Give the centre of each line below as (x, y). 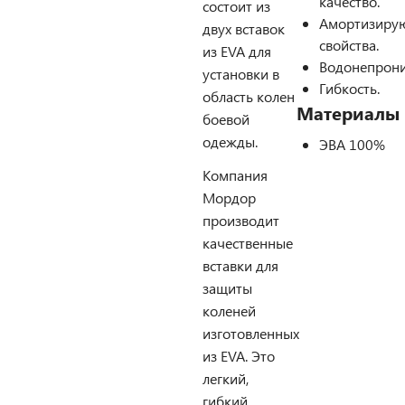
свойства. (349, 45)
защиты (227, 288)
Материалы (348, 113)
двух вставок (244, 28)
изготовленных (251, 333)
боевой (226, 119)
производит (241, 220)
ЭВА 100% (352, 144)
